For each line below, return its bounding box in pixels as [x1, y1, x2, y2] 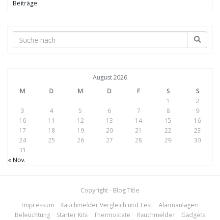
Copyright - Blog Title [81, 186, 139, 195]
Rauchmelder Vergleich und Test [60, 201, 152, 210]
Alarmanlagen [159, 201, 198, 210]
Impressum [22, 201, 54, 210]
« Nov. [8, 156, 26, 165]
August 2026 [93, 73, 127, 82]
